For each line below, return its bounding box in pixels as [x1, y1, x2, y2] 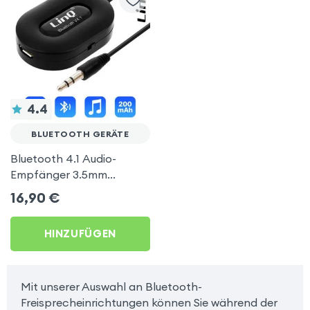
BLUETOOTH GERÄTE [31, 128, 129, 139]
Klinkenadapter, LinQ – [10, 183, 130, 197]
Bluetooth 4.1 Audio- [10, 151, 116, 165]
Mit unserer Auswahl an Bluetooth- [20, 280, 202, 294]
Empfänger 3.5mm [10, 167, 107, 181]
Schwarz [10, 199, 55, 213]
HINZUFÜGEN [44, 227, 116, 241]
